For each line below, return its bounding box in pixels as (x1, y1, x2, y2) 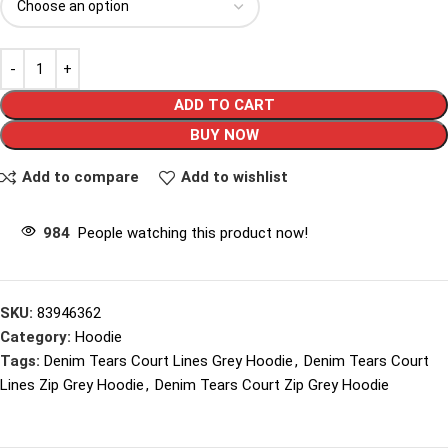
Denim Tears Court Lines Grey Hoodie (44, 351, 293, 370)
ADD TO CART (173, 95, 275, 114)
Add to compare (21, 168, 139, 187)
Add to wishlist (180, 168, 288, 187)
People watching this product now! (78, 223, 308, 242)
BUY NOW (189, 125, 259, 144)
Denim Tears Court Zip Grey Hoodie (155, 375, 389, 394)
